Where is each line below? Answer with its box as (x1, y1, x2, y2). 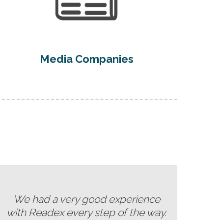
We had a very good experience (13, 192, 160, 205)
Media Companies (39, 53, 134, 65)
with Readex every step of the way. (6, 206, 166, 219)
